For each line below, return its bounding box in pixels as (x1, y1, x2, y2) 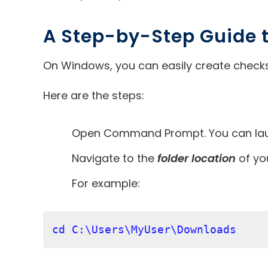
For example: (72, 175, 140, 191)
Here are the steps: (43, 87, 144, 103)
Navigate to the (72, 150, 157, 166)
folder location (157, 150, 236, 166)
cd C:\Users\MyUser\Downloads (52, 223, 236, 236)
